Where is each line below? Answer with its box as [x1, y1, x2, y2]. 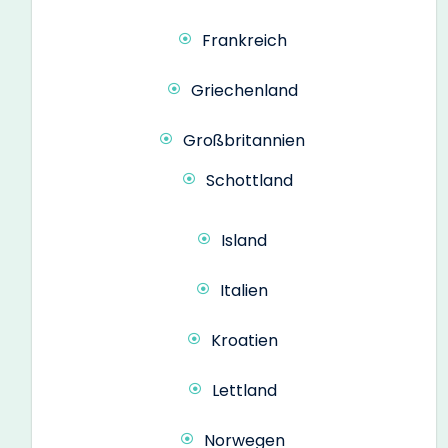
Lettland [211, 379, 277, 403]
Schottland [205, 169, 293, 193]
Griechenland [190, 79, 298, 103]
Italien [220, 279, 268, 303]
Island [221, 229, 267, 253]
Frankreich [201, 29, 287, 53]
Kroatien [210, 329, 278, 353]
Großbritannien [183, 129, 305, 153]
